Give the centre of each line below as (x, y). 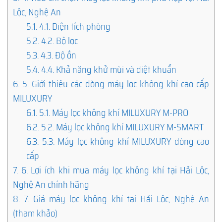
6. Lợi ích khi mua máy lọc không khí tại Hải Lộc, (113, 170)
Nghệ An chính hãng (51, 184)
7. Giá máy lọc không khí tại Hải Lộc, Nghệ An (114, 199)
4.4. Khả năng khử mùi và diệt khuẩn (108, 69)
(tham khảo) (35, 213)
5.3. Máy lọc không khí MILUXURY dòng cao (124, 141)
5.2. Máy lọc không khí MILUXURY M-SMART (122, 127)
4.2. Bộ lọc (59, 41)
